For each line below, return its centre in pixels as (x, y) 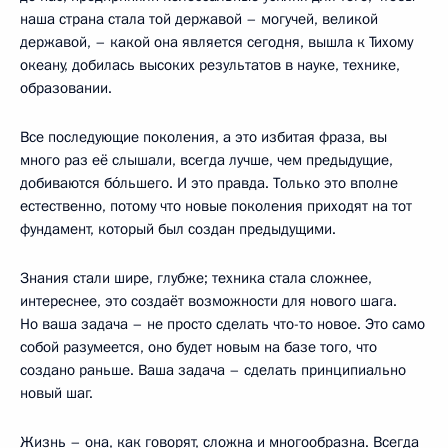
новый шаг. (56, 392)
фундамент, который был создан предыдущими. (178, 228)
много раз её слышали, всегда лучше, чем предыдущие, (206, 159)
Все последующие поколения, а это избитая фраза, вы (203, 136)
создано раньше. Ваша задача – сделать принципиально (213, 369)
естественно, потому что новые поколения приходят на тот (216, 205)
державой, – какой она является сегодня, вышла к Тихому (216, 41)
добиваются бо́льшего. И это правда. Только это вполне (209, 182)
